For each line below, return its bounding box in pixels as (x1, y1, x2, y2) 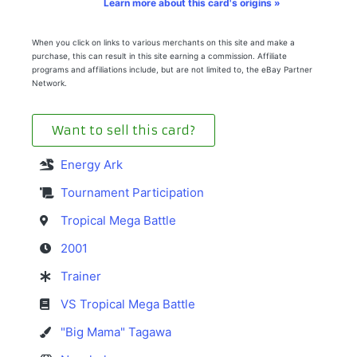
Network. (32, 78, 67, 88)
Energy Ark (61, 157, 123, 173)
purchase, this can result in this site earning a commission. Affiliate (32, 51, 287, 61)
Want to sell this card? (52, 123, 195, 139)
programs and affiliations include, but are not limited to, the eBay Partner (32, 65, 312, 75)
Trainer (61, 269, 101, 284)
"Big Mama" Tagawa (61, 324, 171, 340)
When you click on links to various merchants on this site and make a (32, 37, 295, 48)
